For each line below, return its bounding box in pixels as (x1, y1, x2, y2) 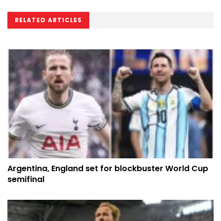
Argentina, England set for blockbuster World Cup (7, 163, 208, 175)
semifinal (7, 174, 44, 185)
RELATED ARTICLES (15, 15, 82, 24)
